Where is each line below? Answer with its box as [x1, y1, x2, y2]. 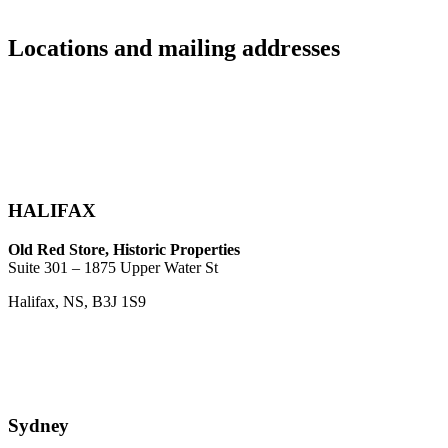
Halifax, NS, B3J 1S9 [8, 293, 146, 311]
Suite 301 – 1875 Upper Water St [8, 259, 218, 277]
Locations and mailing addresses [8, 34, 340, 61]
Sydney [8, 414, 69, 436]
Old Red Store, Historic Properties [8, 241, 240, 259]
